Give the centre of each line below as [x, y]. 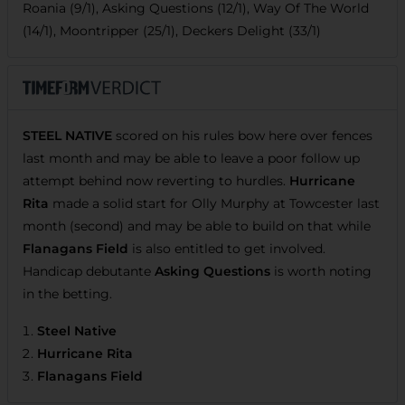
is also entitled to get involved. [227, 249]
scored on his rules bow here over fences [242, 136]
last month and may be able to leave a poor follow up [191, 159]
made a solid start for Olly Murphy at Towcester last [214, 204]
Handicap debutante [89, 272]
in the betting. [67, 294]
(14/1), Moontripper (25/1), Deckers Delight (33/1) [172, 31]
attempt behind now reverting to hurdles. [156, 181]
